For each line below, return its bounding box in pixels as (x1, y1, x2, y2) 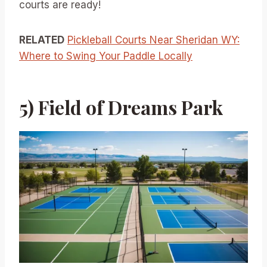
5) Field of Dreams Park (19, 94, 223, 120)
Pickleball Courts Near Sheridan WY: (67, 34, 240, 46)
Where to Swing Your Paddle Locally (19, 50, 193, 63)
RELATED (19, 34, 64, 46)
